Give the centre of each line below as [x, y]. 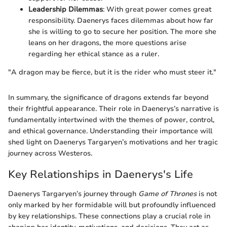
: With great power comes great [157, 10]
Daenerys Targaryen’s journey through [73, 194]
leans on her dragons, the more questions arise [107, 43]
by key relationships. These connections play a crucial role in [109, 216]
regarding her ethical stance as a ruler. [94, 54]
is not [207, 194]
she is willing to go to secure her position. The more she [122, 32]
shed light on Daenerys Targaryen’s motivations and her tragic [113, 142]
